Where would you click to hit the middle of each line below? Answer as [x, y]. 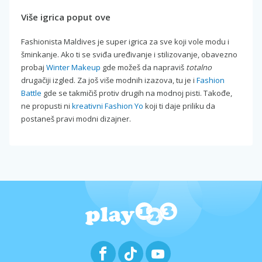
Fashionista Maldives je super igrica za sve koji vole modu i [125, 41]
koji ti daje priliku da [179, 106]
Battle [31, 93]
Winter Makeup [73, 67]
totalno [199, 67]
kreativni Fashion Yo [108, 106]
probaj [34, 67]
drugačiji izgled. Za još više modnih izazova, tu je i [109, 80]
